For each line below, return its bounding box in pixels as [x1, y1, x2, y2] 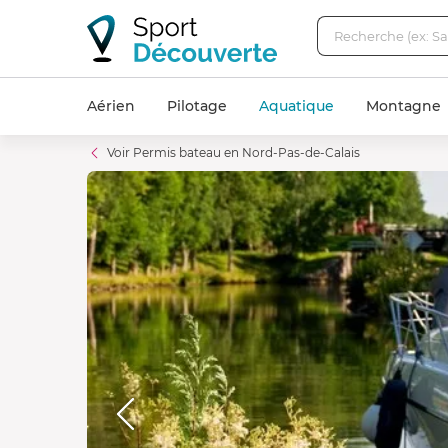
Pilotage [167, 97, 227, 115]
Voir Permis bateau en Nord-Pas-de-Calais [107, 145, 360, 160]
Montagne [366, 97, 441, 115]
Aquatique [259, 97, 334, 115]
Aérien [87, 97, 135, 115]
